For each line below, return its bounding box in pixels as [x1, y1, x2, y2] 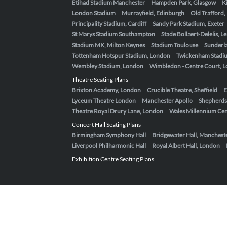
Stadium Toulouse [151, 41, 198, 49]
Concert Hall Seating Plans [72, 120, 141, 128]
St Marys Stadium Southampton [72, 30, 155, 38]
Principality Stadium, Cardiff [72, 19, 146, 27]
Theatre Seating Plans [72, 75, 128, 83]
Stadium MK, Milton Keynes [72, 41, 145, 49]
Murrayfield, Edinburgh [122, 9, 184, 17]
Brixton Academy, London [72, 86, 141, 94]
